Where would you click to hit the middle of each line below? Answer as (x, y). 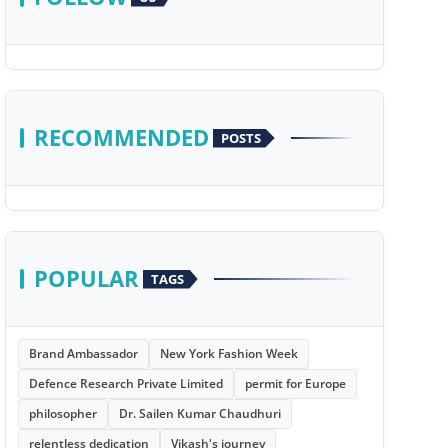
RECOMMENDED (121, 137)
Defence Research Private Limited (125, 383)
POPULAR (86, 278)
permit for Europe (295, 383)
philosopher (62, 413)
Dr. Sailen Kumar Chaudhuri (199, 413)
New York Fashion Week (228, 353)
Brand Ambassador (83, 353)
